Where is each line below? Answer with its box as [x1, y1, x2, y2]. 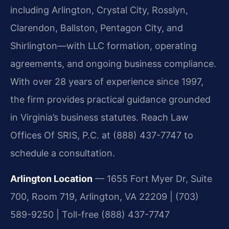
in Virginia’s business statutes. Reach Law [10, 111, 189, 123]
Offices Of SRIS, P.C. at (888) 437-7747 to [10, 129, 193, 141]
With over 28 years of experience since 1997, [10, 76, 203, 87]
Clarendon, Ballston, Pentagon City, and [10, 22, 183, 33]
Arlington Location [10, 173, 93, 184]
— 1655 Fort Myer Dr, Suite [93, 173, 212, 184]
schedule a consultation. [10, 147, 115, 158]
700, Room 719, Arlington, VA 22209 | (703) [10, 191, 199, 202]
